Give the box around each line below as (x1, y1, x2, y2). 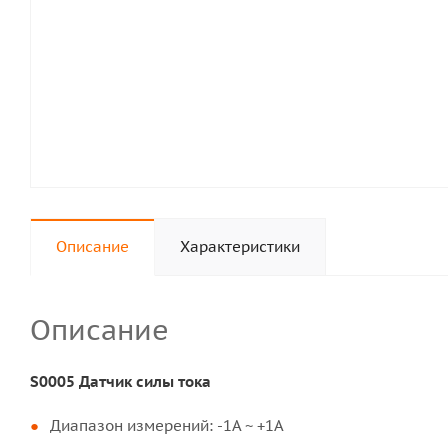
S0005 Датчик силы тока (30, 372, 211, 391)
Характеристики (180, 237, 300, 256)
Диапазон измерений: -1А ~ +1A (50, 416, 284, 435)
